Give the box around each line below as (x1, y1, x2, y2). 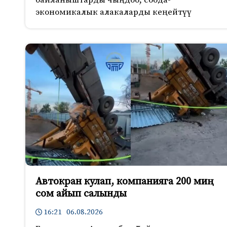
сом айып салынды (35, 187, 127, 200)
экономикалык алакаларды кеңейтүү (35, 6, 192, 18)
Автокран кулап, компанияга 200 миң (35, 175, 214, 188)
